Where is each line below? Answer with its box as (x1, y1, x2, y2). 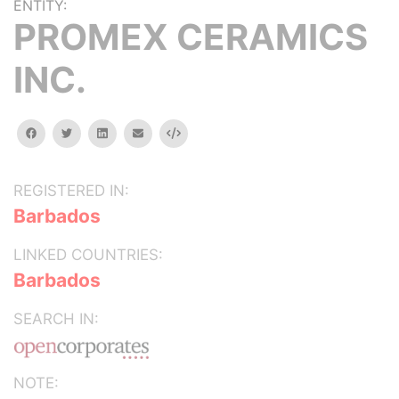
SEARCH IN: (13, 310, 99, 328)
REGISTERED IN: (13, 182, 129, 199)
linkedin (106, 126, 147, 139)
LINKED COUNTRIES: (13, 246, 163, 264)
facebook (36, 126, 87, 139)
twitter (71, 126, 108, 139)
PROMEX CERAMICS (13, 15, 368, 59)
